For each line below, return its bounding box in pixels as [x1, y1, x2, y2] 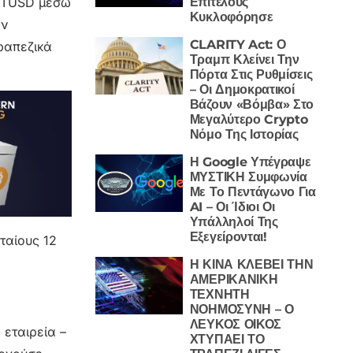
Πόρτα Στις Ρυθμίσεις [189, 66, 313, 82]
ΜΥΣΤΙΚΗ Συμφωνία [189, 169, 307, 184]
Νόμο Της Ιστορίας [189, 126, 299, 142]
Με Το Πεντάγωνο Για [189, 184, 316, 199]
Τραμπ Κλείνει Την [189, 51, 299, 67]
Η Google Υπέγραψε [189, 154, 311, 169]
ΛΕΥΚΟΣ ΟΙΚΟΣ [189, 316, 281, 332]
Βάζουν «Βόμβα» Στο [189, 96, 314, 112]
